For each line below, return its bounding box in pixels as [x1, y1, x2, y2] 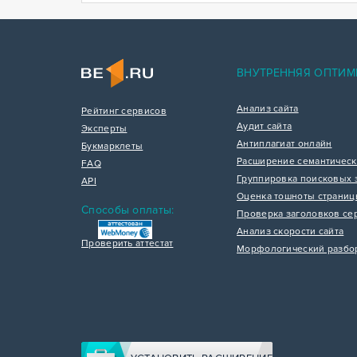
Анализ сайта [237, 103, 299, 115]
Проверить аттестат [81, 237, 174, 249]
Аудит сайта [237, 120, 292, 132]
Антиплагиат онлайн [237, 138, 332, 150]
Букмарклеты [81, 140, 143, 152]
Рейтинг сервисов [81, 105, 167, 117]
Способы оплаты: [81, 203, 175, 217]
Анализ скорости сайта [237, 226, 344, 237]
